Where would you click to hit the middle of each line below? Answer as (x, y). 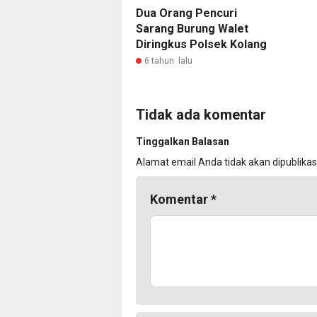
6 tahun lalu (168, 60)
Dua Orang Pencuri (186, 13)
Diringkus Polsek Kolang (201, 44)
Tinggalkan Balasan (183, 141)
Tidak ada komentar (201, 114)
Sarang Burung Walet (192, 28)
